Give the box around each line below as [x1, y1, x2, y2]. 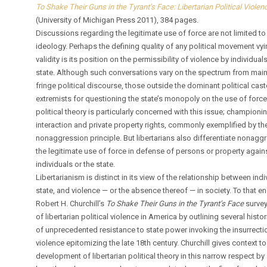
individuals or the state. [36, 159, 116, 169]
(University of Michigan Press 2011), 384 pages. [36, 15, 199, 24]
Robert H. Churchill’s [36, 198, 107, 208]
